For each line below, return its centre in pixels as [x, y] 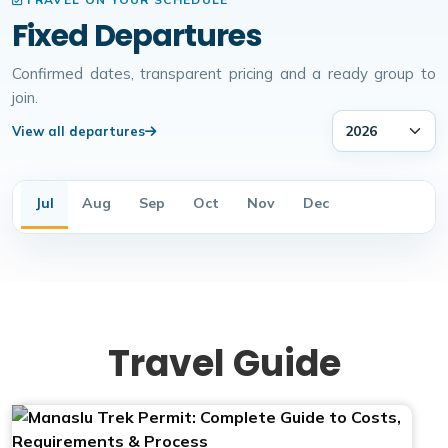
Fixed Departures [137, 36]
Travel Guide [224, 363]
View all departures [78, 130]
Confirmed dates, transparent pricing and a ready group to [224, 73]
